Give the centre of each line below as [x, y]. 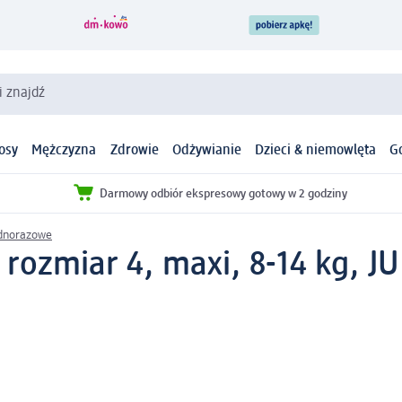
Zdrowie [134, 151]
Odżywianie [206, 151]
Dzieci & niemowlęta [315, 151]
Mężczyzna [64, 151]
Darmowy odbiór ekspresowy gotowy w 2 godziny [223, 193]
